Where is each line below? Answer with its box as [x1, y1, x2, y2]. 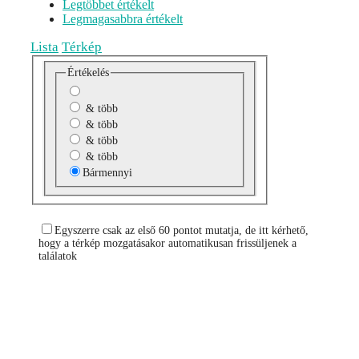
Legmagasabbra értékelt [63, 12, 183, 26]
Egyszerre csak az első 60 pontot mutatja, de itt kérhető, [54, 224, 309, 236]
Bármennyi [82, 166, 132, 179]
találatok [38, 249, 77, 262]
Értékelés [67, 66, 109, 79]
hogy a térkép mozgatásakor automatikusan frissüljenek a [38, 236, 296, 249]
